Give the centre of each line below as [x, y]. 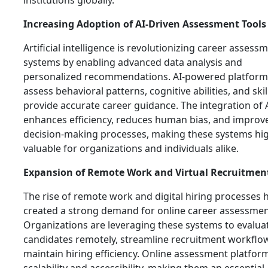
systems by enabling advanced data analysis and [133, 62]
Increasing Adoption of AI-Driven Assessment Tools [145, 24]
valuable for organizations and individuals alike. [131, 148]
